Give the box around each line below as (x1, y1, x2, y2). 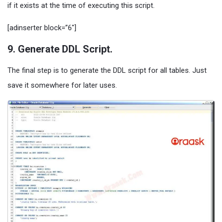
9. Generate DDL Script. (7, 43, 112, 55)
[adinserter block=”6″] (7, 23, 76, 33)
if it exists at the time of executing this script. (7, 1, 155, 10)
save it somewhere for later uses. (7, 81, 117, 90)
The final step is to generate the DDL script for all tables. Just (7, 66, 207, 75)
